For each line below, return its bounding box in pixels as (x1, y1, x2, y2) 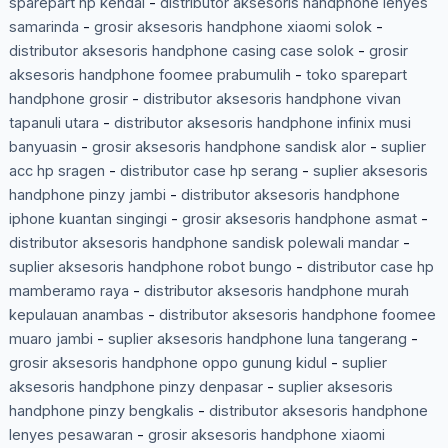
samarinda (8, 18, 79, 37)
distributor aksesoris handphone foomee (158, 306, 436, 325)
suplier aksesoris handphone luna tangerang (107, 330, 407, 349)
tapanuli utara (8, 114, 99, 133)
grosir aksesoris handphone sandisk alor (91, 138, 366, 157)
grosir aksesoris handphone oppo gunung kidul (8, 354, 327, 373)
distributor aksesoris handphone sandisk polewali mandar (8, 234, 399, 253)
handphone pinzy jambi (8, 186, 166, 205)
